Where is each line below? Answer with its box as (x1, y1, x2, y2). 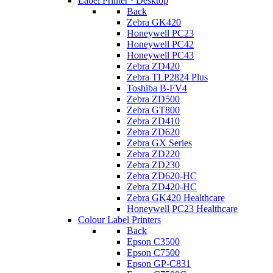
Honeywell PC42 (127, 39, 194, 49)
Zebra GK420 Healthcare (127, 193, 225, 203)
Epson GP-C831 (127, 258, 191, 269)
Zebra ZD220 (127, 149, 180, 159)
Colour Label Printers (78, 214, 161, 225)
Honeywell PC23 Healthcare (127, 204, 238, 214)
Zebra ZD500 (127, 94, 180, 104)
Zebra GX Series (127, 138, 192, 148)
